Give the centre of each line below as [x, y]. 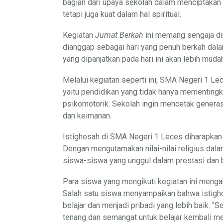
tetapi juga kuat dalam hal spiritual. [122, 14]
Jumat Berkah [119, 35]
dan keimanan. [87, 115]
